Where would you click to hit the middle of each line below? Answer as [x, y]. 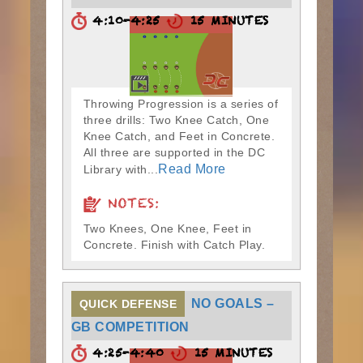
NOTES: [130, 207]
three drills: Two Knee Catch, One [176, 120]
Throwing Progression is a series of [181, 104]
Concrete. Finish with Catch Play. [174, 245]
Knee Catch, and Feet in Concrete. [181, 136]
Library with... [121, 169]
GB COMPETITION [130, 327]
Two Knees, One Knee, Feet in [167, 228]
